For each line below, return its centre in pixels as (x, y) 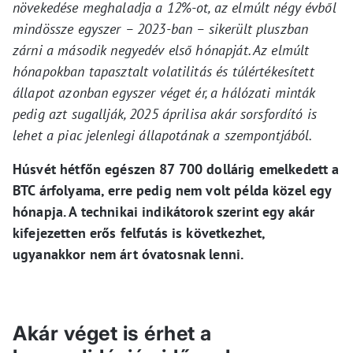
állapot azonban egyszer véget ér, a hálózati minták (164, 93)
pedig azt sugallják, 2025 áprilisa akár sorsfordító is (165, 114)
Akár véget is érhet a (112, 334)
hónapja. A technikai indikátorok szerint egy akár (164, 212)
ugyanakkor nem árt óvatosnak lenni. (128, 255)
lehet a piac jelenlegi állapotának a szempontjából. (163, 136)
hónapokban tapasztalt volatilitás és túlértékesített (163, 72)
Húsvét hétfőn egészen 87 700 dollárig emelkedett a (176, 169)
